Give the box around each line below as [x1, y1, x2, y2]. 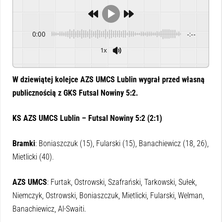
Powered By [190, 56, 197, 63]
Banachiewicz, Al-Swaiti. [12, 204, 86, 214]
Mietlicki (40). [12, 152, 54, 162]
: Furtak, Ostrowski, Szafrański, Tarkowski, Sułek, [47, 177, 197, 187]
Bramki [12, 138, 35, 148]
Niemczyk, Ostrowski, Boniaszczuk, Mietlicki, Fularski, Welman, [12, 190, 204, 200]
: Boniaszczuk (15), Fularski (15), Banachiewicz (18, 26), [35, 138, 209, 148]
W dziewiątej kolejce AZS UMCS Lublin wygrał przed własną [12, 74, 205, 84]
